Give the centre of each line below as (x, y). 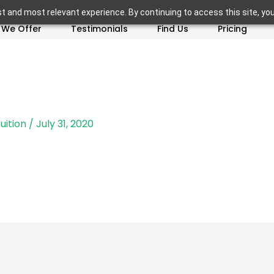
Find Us (173, 28)
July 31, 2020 (65, 124)
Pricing (232, 28)
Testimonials (99, 28)
